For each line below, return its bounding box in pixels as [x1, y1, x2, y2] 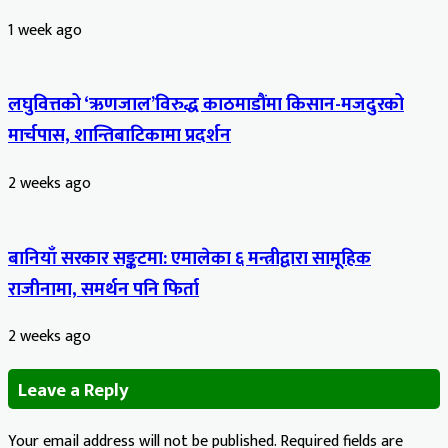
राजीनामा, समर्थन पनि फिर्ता [8, 273, 199, 305]
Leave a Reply [18, 375, 129, 407]
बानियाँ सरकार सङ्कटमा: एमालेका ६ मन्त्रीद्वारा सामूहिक [8, 242, 371, 274]
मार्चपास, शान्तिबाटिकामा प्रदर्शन [8, 120, 231, 152]
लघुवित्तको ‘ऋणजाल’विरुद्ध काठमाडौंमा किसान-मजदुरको [8, 89, 404, 121]
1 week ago [8, 16, 82, 44]
